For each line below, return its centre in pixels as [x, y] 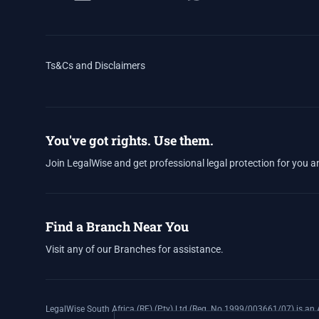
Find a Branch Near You [117, 226]
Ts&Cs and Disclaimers [95, 66]
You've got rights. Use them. [130, 140]
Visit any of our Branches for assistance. [135, 249]
